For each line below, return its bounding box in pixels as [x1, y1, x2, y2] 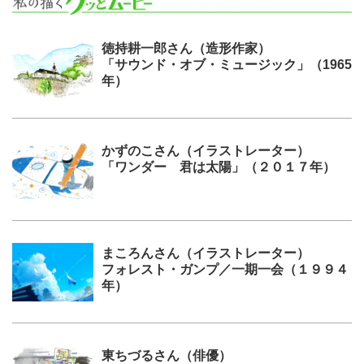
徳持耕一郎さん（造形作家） [102, 41, 271, 55]
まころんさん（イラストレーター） [102, 245, 310, 260]
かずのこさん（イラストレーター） [102, 143, 310, 158]
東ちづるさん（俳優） [102, 348, 232, 362]
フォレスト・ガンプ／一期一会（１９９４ [102, 262, 349, 276]
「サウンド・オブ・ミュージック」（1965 [102, 57, 352, 71]
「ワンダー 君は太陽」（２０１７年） [102, 159, 336, 174]
